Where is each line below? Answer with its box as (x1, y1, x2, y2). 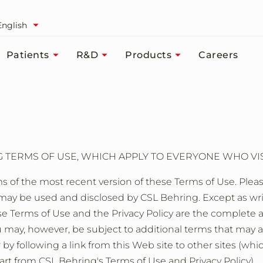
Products (125, 49, 171, 60)
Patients (6, 49, 49, 60)
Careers (198, 49, 238, 60)
